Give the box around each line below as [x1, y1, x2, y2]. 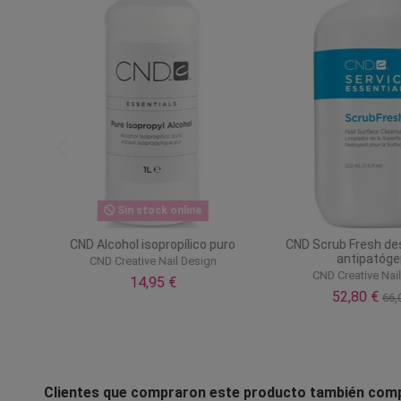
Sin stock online [117, 204, 205, 218]
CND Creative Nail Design [91, 253, 219, 268]
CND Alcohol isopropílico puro [73, 236, 239, 252]
